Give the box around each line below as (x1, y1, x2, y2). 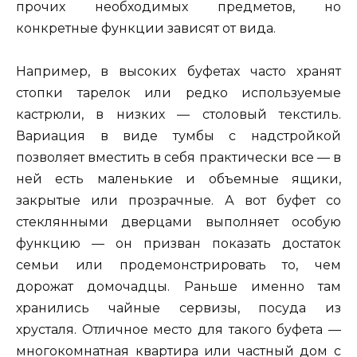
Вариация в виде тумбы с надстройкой (16, 128, 341, 144)
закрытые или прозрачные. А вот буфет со (16, 193, 341, 209)
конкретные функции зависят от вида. (16, 20, 276, 36)
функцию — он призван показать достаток (16, 236, 341, 252)
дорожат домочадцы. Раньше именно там (16, 279, 341, 295)
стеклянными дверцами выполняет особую (16, 214, 341, 230)
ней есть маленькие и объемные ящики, (16, 171, 341, 187)
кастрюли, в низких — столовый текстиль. (16, 107, 341, 123)
